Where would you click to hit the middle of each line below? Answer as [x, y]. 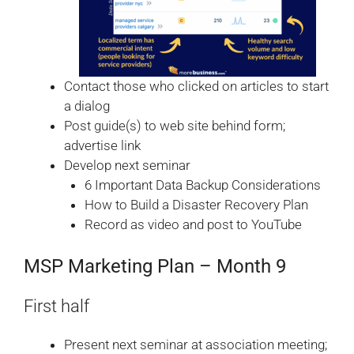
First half [56, 306]
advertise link [102, 146]
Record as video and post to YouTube [193, 225]
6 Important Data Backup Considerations [202, 185]
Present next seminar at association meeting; [196, 344]
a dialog [87, 106]
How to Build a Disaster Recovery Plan [196, 205]
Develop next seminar [127, 166]
